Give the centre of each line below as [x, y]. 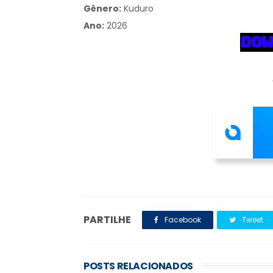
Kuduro [139, 9]
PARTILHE [107, 220]
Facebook [182, 220]
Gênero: [102, 9]
